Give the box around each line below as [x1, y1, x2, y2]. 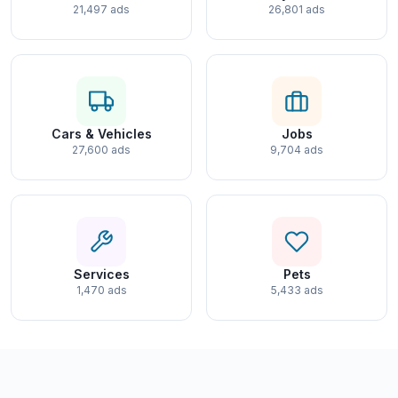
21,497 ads [73, 3, 130, 16]
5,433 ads [270, 283, 323, 297]
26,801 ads [268, 3, 325, 16]
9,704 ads [270, 143, 323, 156]
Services [73, 267, 130, 282]
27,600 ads [72, 143, 131, 156]
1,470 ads [76, 283, 127, 297]
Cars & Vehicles [51, 126, 152, 141]
